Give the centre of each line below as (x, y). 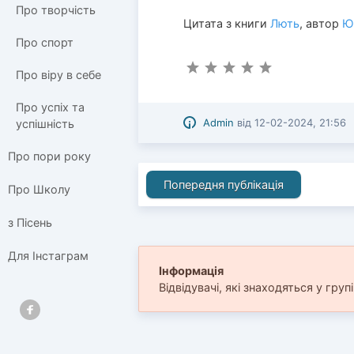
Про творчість (56, 10)
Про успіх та (50, 107)
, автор (321, 23)
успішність (45, 123)
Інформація (191, 271)
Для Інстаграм (48, 255)
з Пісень (30, 222)
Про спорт (45, 43)
